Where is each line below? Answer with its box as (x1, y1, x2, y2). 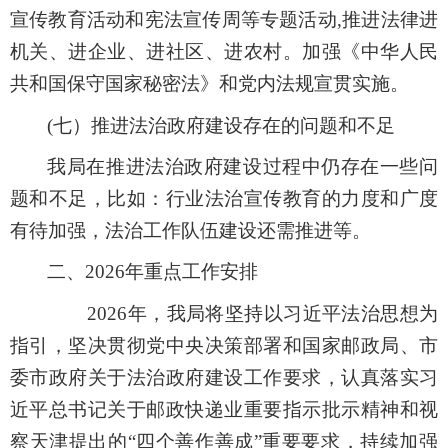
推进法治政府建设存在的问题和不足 (91, 114, 396, 136)
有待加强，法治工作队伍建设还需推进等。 (9, 220, 371, 242)
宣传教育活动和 (9, 9, 145, 31)
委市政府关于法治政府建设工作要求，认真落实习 (9, 366, 439, 388)
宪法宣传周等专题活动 (144, 9, 337, 31)
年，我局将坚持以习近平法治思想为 (127, 302, 439, 324)
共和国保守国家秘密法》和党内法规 (9, 73, 314, 95)
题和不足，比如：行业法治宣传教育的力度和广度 (9, 188, 439, 210)
